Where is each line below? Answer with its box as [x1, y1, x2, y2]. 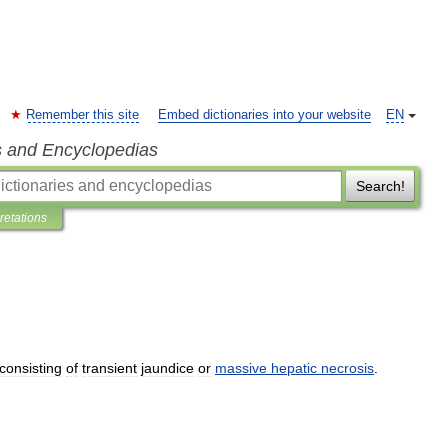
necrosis [321, 360, 374, 376]
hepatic [271, 360, 317, 376]
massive [215, 360, 267, 376]
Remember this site [26, 108, 139, 122]
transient [82, 360, 137, 376]
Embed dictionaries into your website [158, 108, 371, 122]
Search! [355, 178, 405, 194]
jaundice [141, 360, 194, 376]
